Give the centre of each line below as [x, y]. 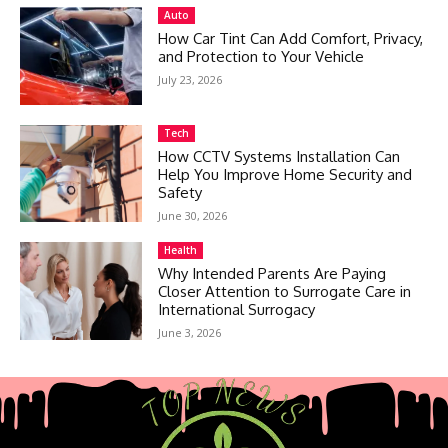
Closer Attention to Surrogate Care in [285, 292]
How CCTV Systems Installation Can [279, 156]
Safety [180, 192]
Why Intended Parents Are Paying [272, 274]
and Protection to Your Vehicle [261, 56]
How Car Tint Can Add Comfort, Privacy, [291, 38]
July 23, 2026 [190, 79]
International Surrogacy [237, 310]
